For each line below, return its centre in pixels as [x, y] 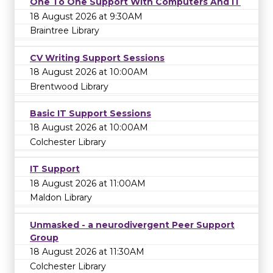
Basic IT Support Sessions [90, 113]
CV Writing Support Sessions [97, 58]
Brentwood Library [69, 86]
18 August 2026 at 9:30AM [86, 16]
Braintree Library [65, 31]
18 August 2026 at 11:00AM [88, 183]
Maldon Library [61, 198]
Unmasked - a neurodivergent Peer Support [132, 225]
